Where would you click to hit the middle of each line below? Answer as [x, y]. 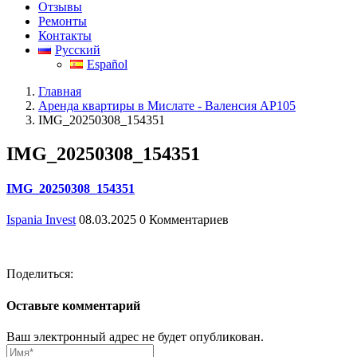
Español [107, 64]
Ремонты [63, 21]
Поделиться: [40, 274]
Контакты [65, 35]
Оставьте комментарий [73, 305]
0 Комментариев [184, 220]
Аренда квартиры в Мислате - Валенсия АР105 [167, 105]
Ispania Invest [41, 220]
